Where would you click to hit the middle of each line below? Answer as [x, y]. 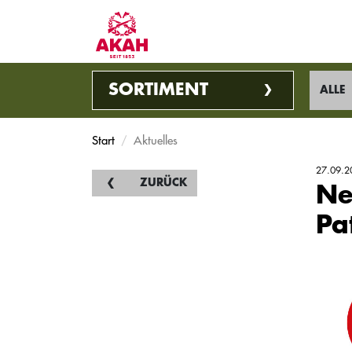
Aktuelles [156, 140]
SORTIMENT [158, 90]
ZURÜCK [163, 183]
